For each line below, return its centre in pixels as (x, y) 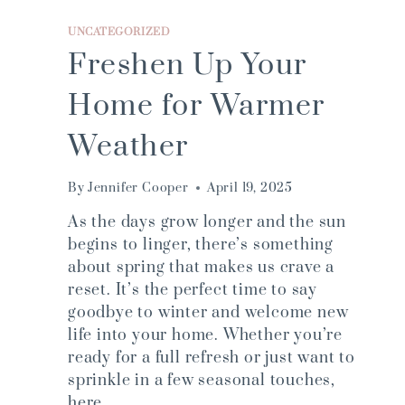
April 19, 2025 (250, 188)
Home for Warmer (197, 106)
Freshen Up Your (188, 65)
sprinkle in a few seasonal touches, (202, 380)
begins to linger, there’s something (201, 245)
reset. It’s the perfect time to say (193, 290)
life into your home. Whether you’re (205, 335)
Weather (128, 146)
